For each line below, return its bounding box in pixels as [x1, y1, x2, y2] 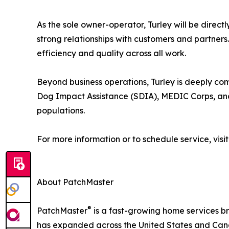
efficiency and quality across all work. [37, 48, 186, 58]
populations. [37, 105, 85, 116]
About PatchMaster [37, 176, 113, 187]
